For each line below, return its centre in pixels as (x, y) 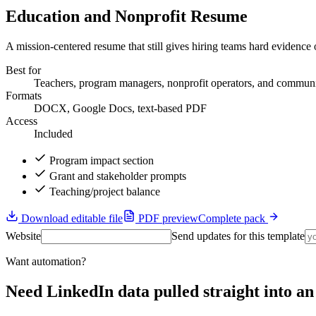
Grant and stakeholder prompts (118, 176)
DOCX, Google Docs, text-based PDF (120, 108)
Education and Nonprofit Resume (127, 16)
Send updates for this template (238, 236)
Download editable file (71, 218)
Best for (23, 70)
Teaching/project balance (105, 191)
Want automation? (46, 261)
